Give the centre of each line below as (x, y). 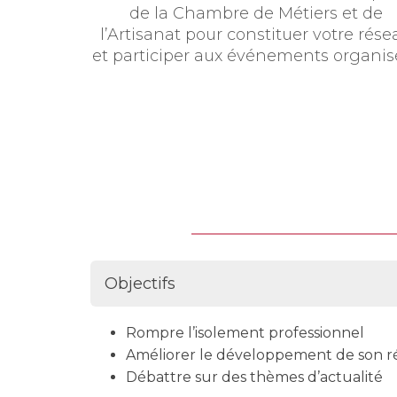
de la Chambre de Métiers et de (256, 13)
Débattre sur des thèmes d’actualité (254, 377)
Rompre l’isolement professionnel (245, 332)
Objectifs (140, 283)
